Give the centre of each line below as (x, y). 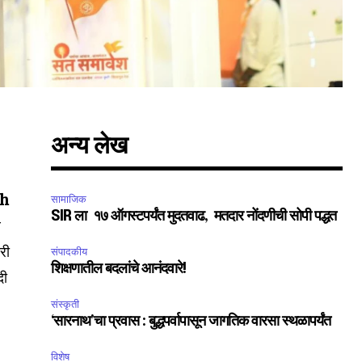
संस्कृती (65, 305)
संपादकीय (69, 252)
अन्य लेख (89, 147)
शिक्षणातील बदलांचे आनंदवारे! (119, 269)
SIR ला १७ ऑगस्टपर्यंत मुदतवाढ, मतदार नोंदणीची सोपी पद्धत (196, 217)
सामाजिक (69, 200)
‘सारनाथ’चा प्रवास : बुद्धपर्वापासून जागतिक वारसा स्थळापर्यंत (191, 322)
